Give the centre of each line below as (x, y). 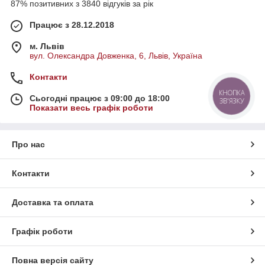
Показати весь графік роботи (91, 108)
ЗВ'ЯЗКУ (232, 101)
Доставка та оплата (53, 203)
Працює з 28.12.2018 (72, 25)
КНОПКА (232, 93)
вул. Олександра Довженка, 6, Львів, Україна (116, 56)
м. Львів (47, 46)
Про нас (28, 145)
